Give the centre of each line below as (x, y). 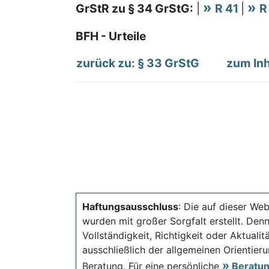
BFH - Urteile (111, 36)
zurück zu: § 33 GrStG (138, 63)
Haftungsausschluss (130, 207)
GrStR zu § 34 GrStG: (134, 8)
